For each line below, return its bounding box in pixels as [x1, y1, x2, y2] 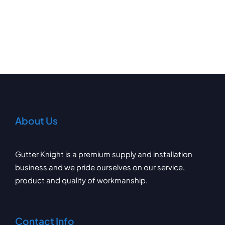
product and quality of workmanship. [15, 175, 148, 185]
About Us [15, 115, 58, 127]
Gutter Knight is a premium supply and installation [15, 149, 192, 159]
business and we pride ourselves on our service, [15, 162, 185, 172]
